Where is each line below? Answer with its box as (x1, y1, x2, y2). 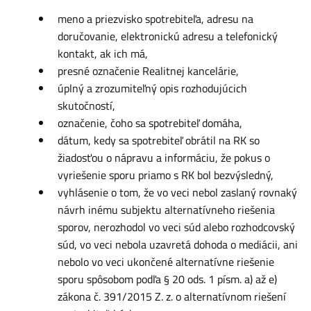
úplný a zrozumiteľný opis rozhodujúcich (58, 80, 247, 96)
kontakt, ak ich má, (58, 45, 148, 62)
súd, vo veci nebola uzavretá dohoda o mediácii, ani (58, 236, 298, 253)
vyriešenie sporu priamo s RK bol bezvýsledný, (58, 167, 274, 183)
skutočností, (58, 97, 115, 114)
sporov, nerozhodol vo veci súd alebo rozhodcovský (58, 219, 295, 235)
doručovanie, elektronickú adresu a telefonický (58, 28, 278, 44)
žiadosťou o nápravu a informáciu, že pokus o (58, 149, 270, 166)
